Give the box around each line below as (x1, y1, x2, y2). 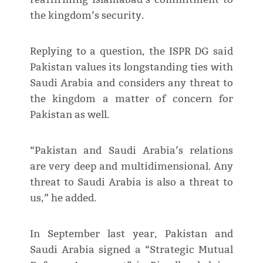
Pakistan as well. (29, 108, 109, 121)
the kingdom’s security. (29, 9, 144, 22)
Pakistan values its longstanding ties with (29, 60, 234, 73)
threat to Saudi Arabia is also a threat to (29, 176, 234, 188)
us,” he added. (29, 191, 96, 204)
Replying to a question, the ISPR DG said (29, 45, 234, 58)
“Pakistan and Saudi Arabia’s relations (29, 144, 234, 157)
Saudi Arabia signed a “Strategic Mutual (29, 243, 234, 256)
